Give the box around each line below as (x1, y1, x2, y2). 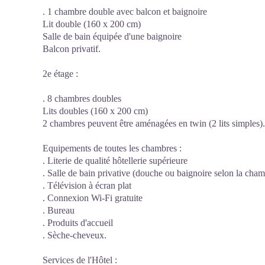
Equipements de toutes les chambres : (43, 143, 182, 153)
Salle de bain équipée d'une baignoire (43, 31, 182, 41)
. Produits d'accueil (43, 218, 113, 228)
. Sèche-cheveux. (43, 230, 106, 240)
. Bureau (43, 205, 75, 215)
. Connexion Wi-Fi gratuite (43, 193, 143, 203)
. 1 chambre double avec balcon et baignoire (43, 7, 207, 17)
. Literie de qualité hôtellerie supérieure (43, 156, 188, 166)
